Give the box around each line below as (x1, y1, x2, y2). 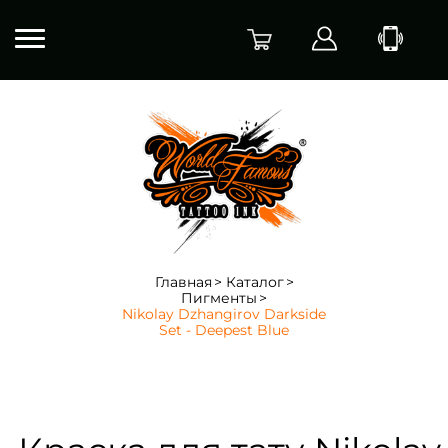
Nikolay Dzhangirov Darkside (122, 304, 326, 323)
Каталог (225, 272, 284, 291)
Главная (154, 272, 212, 291)
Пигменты (181, 288, 257, 307)
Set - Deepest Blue (159, 320, 289, 339)
